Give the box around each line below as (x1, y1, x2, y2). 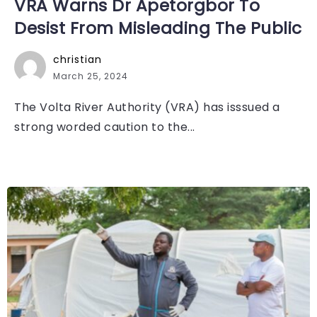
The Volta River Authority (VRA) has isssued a (14, 98, 280, 115)
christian (53, 52, 102, 67)
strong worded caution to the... (14, 118, 195, 135)
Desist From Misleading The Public (14, 16, 302, 40)
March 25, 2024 (53, 69, 128, 82)
